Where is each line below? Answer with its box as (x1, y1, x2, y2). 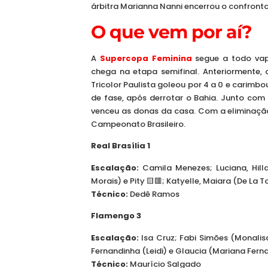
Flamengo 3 (91, 210, 141, 222)
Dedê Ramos (128, 188, 179, 200)
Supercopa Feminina (99, 53, 192, 65)
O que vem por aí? (91, 21, 252, 43)
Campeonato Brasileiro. (91, 118, 185, 130)
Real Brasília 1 (91, 140, 150, 152)
